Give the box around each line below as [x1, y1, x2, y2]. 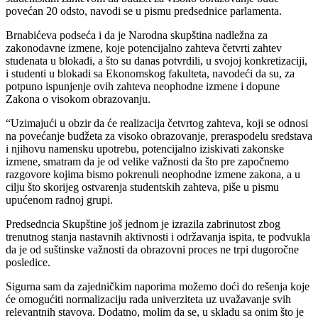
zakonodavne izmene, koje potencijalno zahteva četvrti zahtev [6, 42, 282, 55]
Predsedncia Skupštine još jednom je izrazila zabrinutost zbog [6, 218, 280, 231]
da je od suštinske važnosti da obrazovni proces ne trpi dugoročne [6, 243, 299, 256]
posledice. [6, 256, 50, 269]
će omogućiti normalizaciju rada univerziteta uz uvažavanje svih [6, 293, 291, 306]
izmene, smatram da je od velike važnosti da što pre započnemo [6, 155, 289, 168]
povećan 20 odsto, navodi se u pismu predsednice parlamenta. [6, 5, 282, 18]
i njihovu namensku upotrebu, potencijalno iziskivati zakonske [6, 143, 284, 155]
